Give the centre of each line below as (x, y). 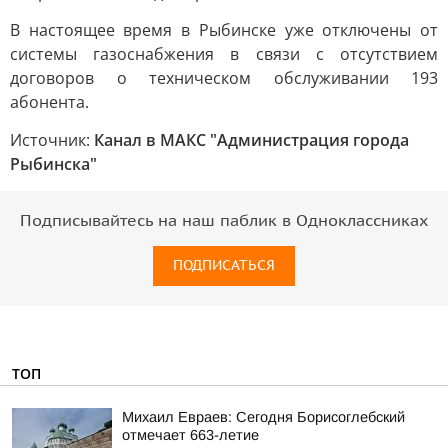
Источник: (52, 140)
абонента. (49, 102)
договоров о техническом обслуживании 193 (224, 78)
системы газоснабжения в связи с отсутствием (224, 54)
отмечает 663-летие (190, 435)
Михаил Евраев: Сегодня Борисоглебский (263, 417)
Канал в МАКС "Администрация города (251, 140)
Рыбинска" (53, 164)
